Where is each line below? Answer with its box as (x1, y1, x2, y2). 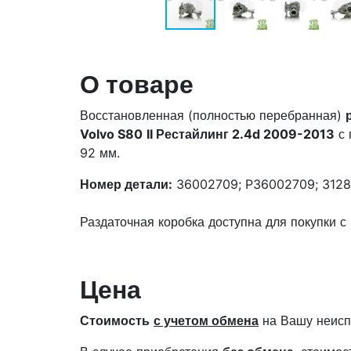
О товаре (80, 69, 194, 100)
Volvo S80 (80, 126, 143, 142)
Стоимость (80, 313, 150, 328)
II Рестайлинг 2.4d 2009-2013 (147, 126, 335, 142)
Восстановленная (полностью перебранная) (80, 107, 346, 123)
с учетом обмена (154, 313, 259, 328)
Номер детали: (80, 176, 172, 192)
